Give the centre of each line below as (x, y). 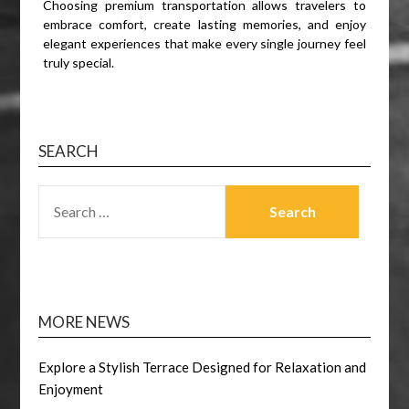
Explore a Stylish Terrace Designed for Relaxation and (203, 367)
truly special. (79, 63)
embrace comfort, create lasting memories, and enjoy (204, 25)
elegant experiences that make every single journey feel (204, 44)
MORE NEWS (84, 322)
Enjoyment (71, 389)
